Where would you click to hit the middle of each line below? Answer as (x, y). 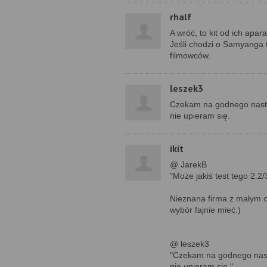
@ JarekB (188, 164)
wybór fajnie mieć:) (205, 210)
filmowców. (190, 55)
